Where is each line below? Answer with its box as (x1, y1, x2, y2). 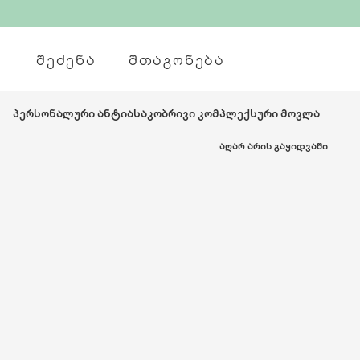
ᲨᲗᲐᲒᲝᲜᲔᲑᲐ (128, 49, 225, 69)
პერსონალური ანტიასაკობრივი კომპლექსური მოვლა (13, 105, 320, 121)
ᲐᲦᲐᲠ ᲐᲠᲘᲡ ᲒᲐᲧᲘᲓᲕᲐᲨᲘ (219, 139, 328, 152)
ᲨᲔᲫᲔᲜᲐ (36, 49, 96, 69)
